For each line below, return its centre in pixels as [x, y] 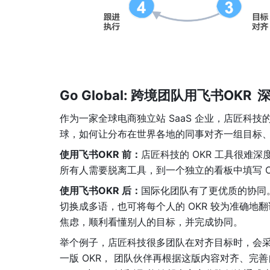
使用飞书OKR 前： [100, 155]
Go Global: [95, 96]
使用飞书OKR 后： [100, 191]
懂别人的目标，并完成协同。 [180, 222]
